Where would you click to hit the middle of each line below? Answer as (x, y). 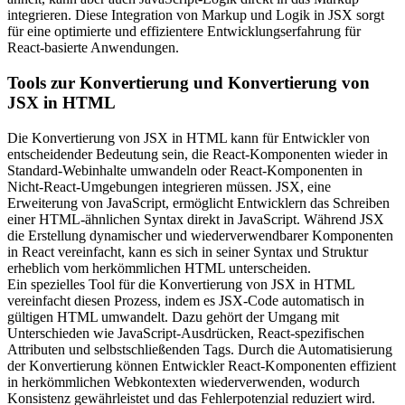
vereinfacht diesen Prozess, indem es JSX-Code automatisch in (186, 300)
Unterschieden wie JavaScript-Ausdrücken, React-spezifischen (186, 333)
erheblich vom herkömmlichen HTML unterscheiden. (159, 268)
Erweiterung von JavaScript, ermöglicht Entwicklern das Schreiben (198, 202)
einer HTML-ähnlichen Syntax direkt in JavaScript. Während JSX (196, 219)
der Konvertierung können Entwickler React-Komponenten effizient (202, 365)
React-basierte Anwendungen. (93, 48)
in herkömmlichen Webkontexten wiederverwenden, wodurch (184, 381)
